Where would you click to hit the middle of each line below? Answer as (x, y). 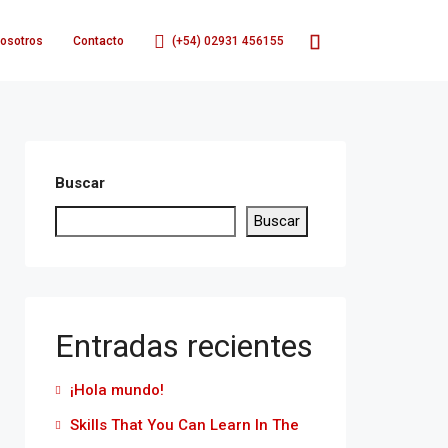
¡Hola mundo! (117, 390)
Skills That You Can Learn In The (184, 425)
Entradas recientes (184, 346)
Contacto (98, 40)
